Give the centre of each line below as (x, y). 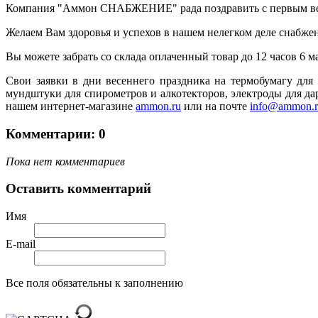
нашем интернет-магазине (71, 106)
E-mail (21, 244)
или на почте (215, 106)
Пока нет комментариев (65, 161)
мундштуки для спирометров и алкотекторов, (119, 94)
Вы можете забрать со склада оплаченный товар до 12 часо (148, 57)
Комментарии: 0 (56, 133)
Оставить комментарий (78, 189)
